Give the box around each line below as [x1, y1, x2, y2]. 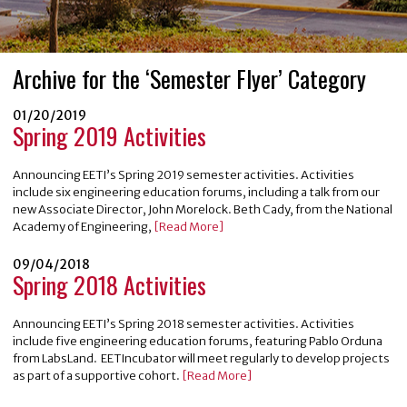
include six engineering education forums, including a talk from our [13, 184, 380, 200]
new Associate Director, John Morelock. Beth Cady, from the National [13, 201, 392, 217]
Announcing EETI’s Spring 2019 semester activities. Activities [13, 166, 354, 183]
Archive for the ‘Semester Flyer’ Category [13, 61, 366, 97]
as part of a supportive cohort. [13, 367, 180, 383]
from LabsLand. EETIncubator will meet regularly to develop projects [13, 350, 390, 366]
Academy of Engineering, [13, 218, 152, 234]
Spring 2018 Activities [13, 266, 206, 303]
